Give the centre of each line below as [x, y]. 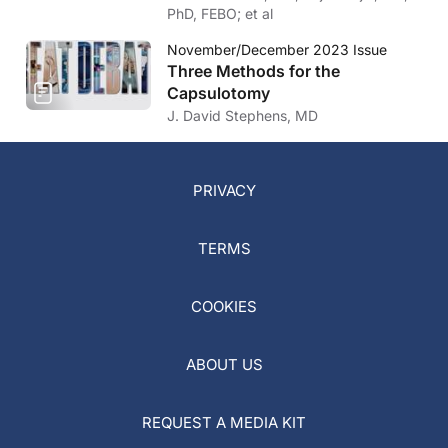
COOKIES [224, 306]
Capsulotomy [218, 92]
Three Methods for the [253, 70]
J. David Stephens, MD [242, 115]
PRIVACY [224, 190]
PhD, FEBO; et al [220, 13]
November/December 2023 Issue [277, 49]
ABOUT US [224, 364]
